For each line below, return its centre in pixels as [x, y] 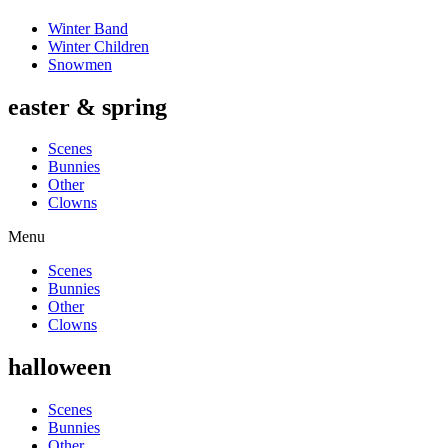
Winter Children [98, 46]
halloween [59, 367]
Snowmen [80, 64]
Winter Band [88, 28]
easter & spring [87, 106]
